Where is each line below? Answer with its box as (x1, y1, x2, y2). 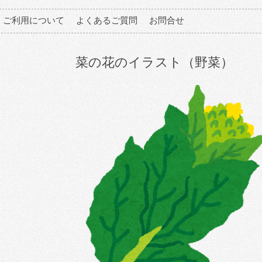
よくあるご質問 (76, 15, 137, 25)
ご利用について (3, 15, 64, 25)
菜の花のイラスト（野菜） (75, 55, 233, 70)
